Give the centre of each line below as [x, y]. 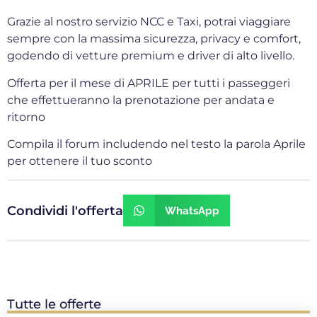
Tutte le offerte [54, 305]
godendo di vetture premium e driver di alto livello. [151, 56]
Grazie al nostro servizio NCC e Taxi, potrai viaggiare [149, 22]
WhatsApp [192, 211]
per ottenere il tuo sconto [80, 161]
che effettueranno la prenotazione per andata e [141, 100]
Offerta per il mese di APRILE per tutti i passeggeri [149, 83]
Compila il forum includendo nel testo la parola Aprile [156, 144]
